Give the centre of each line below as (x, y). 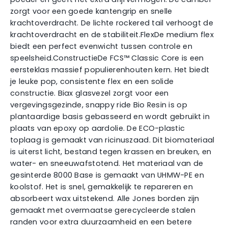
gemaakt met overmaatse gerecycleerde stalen (103, 210)
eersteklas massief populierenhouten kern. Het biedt (110, 69)
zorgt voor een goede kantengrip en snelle (91, 11)
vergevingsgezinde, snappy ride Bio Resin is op (99, 105)
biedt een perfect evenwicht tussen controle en (101, 46)
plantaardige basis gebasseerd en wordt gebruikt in (110, 116)
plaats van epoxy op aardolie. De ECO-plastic (98, 128)
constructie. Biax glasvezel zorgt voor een (90, 93)
